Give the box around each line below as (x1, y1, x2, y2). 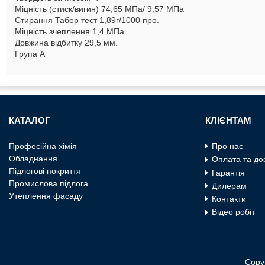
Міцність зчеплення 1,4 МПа (15, 27, 124, 36)
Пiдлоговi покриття (9, 166, 81, 176)
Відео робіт (212, 207, 256, 217)
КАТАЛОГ (9, 115, 50, 125)
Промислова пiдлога (9, 179, 88, 188)
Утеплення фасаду (9, 191, 83, 201)
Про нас (212, 141, 244, 151)
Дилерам (212, 180, 247, 190)
